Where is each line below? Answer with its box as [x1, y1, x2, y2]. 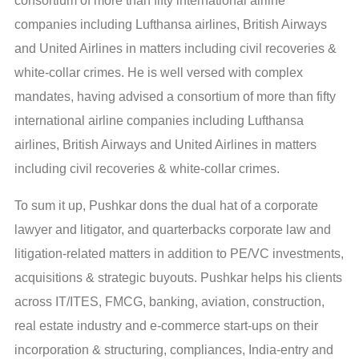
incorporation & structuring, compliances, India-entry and [14, 343, 333, 357]
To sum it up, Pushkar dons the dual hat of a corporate [14, 199, 318, 213]
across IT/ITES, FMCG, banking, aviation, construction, [14, 295, 325, 309]
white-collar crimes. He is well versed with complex [14, 66, 303, 80]
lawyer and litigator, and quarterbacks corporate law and [14, 223, 331, 237]
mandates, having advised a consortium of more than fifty [14, 90, 336, 104]
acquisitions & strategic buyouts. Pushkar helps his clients [14, 271, 342, 285]
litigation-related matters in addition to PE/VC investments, [14, 247, 344, 261]
